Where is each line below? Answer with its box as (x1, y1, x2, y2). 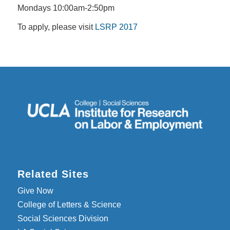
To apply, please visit (17, 23, 95, 32)
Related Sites (17, 168, 89, 180)
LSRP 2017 (94, 23, 138, 32)
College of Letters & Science (17, 200, 121, 209)
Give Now (17, 186, 53, 195)
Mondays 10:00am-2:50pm (17, 3, 114, 12)
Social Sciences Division (17, 214, 108, 223)
